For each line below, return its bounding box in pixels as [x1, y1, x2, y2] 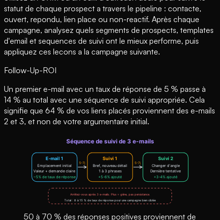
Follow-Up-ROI [4, 65, 56, 76]
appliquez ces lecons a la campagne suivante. [4, 47, 160, 57]
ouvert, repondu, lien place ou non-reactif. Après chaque [4, 14, 199, 25]
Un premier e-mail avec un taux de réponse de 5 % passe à [4, 84, 206, 94]
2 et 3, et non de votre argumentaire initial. [4, 116, 149, 127]
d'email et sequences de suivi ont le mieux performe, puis [4, 36, 199, 46]
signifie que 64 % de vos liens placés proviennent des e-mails [4, 106, 215, 116]
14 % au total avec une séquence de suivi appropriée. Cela [4, 95, 205, 105]
